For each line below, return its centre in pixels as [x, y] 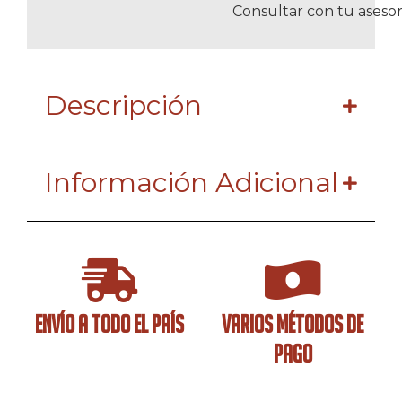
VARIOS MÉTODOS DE [293, 324]
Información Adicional [192, 183]
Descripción [123, 106]
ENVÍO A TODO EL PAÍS [109, 324]
